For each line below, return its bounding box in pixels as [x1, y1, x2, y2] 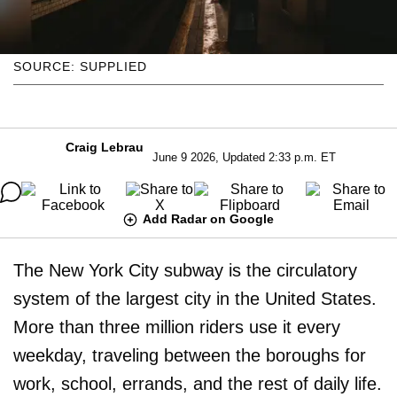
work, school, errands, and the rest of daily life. [13, 373, 382, 393]
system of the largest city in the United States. [13, 288, 377, 308]
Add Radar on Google [143, 211, 274, 226]
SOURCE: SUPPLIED [13, 58, 147, 74]
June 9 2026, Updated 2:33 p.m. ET [152, 150, 336, 164]
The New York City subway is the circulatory [13, 260, 357, 280]
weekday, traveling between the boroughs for [13, 345, 366, 365]
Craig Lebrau [65, 139, 144, 154]
